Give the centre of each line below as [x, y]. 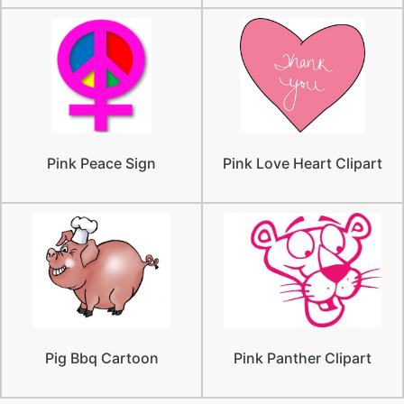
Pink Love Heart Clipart [303, 163]
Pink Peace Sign [101, 163]
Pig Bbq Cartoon [101, 358]
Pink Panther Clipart [303, 358]
